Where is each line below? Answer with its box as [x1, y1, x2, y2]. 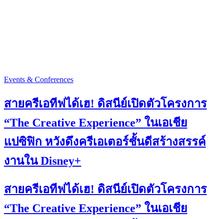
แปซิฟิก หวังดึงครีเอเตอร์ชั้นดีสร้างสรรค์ [4, 135, 206, 148]
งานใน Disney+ [4, 154, 81, 167]
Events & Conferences [4, 75, 73, 84]
